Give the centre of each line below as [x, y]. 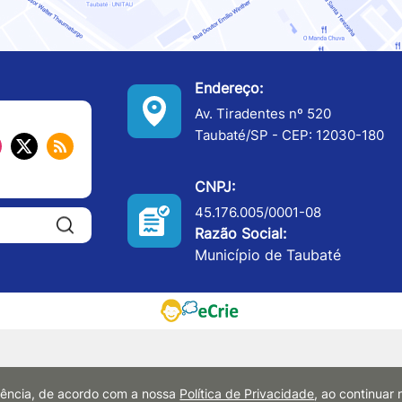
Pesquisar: [124, 217]
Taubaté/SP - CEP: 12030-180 [289, 135]
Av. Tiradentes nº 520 [263, 113]
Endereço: [229, 87]
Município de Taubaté [268, 254]
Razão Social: [240, 233]
